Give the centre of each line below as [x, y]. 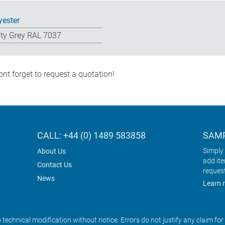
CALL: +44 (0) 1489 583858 [91, 136]
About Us [51, 151]
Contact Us [54, 165]
